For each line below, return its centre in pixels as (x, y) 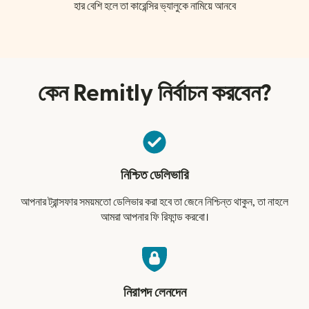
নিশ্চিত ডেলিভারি (154, 176)
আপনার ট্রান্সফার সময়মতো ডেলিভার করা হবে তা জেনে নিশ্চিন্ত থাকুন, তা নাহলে (154, 202)
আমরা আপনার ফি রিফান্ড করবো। (154, 218)
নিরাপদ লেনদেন (154, 293)
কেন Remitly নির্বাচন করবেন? (154, 94)
